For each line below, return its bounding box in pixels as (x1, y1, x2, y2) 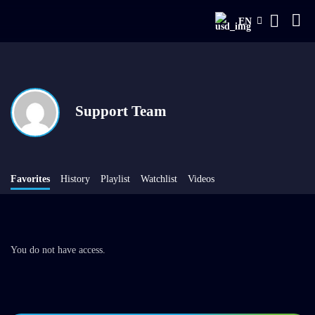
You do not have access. (11, 245, 105, 255)
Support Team (75, 102, 167, 120)
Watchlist (141, 174, 177, 184)
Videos (188, 174, 214, 184)
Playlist (101, 174, 130, 184)
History (60, 174, 90, 184)
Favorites (11, 174, 50, 184)
